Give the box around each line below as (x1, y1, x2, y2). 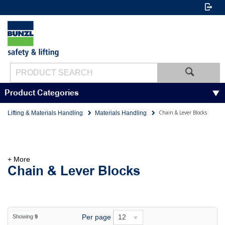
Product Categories (4, 88, 79, 98)
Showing (13, 213, 35, 219)
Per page (81, 212, 111, 221)
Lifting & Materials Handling (8, 109, 83, 117)
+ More (8, 155, 30, 163)
